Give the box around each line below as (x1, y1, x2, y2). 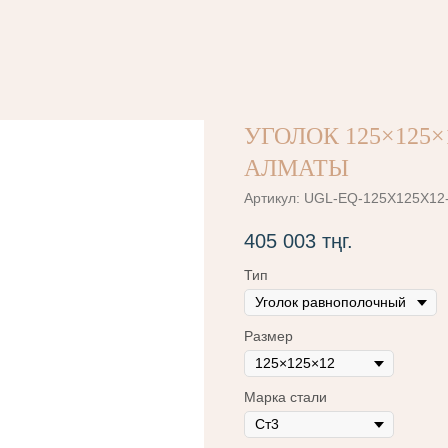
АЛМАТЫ (244, 155, 349, 181)
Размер (244, 328, 293, 345)
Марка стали (244, 389, 327, 406)
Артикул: (244, 190, 304, 206)
